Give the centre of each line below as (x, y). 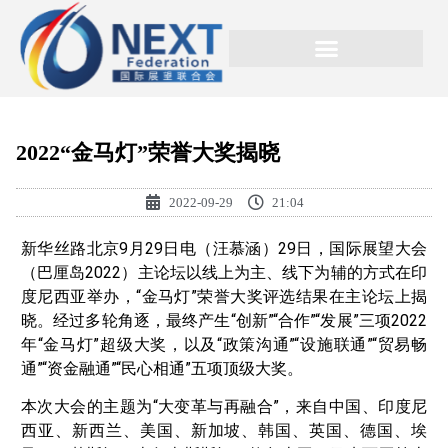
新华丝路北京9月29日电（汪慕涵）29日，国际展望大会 (224, 248)
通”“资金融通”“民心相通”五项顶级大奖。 (162, 368)
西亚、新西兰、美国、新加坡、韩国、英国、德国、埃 (224, 431)
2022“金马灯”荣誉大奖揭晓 (148, 152)
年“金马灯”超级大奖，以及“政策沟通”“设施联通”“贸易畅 (224, 344)
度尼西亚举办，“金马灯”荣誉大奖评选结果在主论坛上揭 (224, 296)
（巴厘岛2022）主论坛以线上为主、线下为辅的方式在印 (224, 272)
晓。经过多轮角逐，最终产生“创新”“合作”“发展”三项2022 (224, 320)
